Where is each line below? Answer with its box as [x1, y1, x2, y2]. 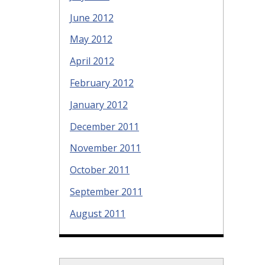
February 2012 [70, 76, 134, 89]
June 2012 [70, 11, 114, 24]
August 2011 [70, 206, 125, 220]
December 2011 [70, 119, 139, 133]
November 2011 [70, 141, 141, 155]
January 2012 [70, 98, 128, 111]
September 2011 [70, 185, 143, 198]
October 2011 [70, 163, 130, 177]
